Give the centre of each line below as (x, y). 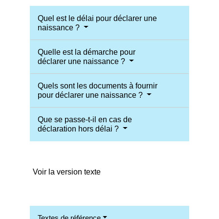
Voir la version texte (67, 172)
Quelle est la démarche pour (87, 52)
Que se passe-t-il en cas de (85, 119)
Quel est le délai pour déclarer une (98, 18)
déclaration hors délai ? (79, 129)
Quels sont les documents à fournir (98, 86)
